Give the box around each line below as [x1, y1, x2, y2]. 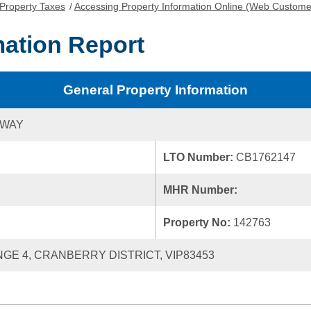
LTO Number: [163, 151, 236, 163]
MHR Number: [163, 184, 240, 196]
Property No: [163, 217, 233, 228]
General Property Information [63, 83, 248, 97]
